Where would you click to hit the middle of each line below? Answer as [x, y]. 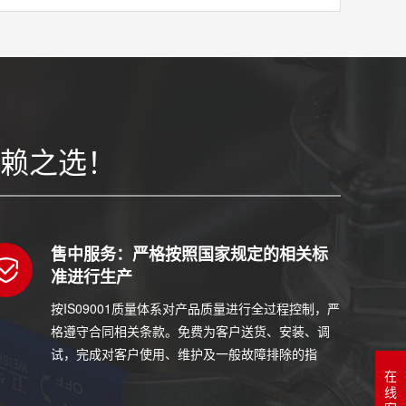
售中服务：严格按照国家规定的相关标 [189, 254]
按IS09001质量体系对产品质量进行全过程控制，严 [195, 309]
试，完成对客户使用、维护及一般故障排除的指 [184, 354]
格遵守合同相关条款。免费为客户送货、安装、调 [190, 331]
